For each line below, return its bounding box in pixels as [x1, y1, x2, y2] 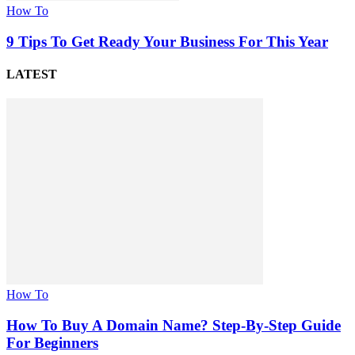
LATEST [6, 67, 57, 81]
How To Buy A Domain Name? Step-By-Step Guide [6, 316, 341, 334]
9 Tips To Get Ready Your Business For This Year [6, 32, 328, 50]
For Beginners [6, 334, 98, 351]
